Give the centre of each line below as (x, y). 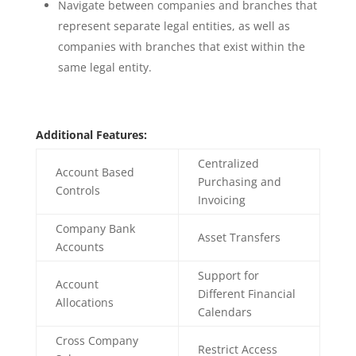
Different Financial (246, 293)
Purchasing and (239, 181)
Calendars (224, 311)
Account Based (95, 172)
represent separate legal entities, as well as (174, 25)
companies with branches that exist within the (181, 46)
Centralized (228, 163)
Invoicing (221, 199)
